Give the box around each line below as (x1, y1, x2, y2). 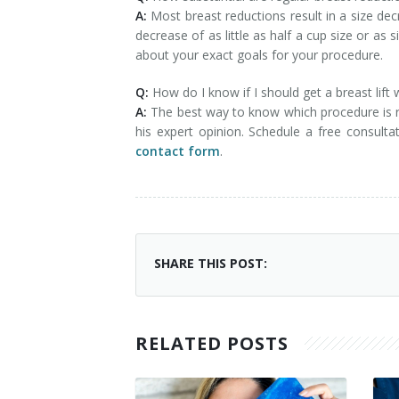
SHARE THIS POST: (154, 255, 267, 272)
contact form (135, 142, 220, 159)
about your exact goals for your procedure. (135, 46, 383, 63)
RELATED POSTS (135, 331, 289, 355)
